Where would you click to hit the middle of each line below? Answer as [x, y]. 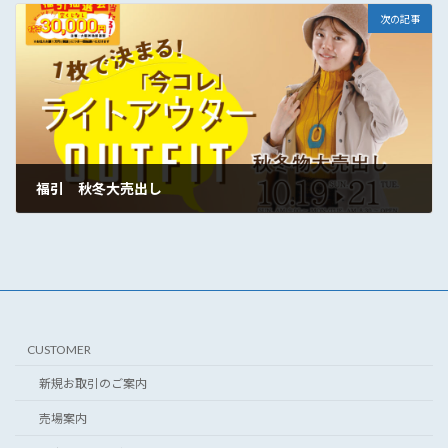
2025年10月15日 [95, 227]
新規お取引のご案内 [93, 384]
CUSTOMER [59, 349]
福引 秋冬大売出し [99, 188]
